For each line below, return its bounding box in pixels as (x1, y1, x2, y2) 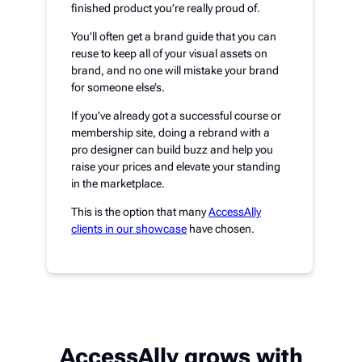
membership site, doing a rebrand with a (71, 125, 271, 139)
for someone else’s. (71, 80, 166, 94)
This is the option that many (71, 204, 209, 218)
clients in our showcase (71, 221, 187, 235)
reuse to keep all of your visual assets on (71, 46, 268, 60)
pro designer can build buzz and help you (71, 142, 274, 156)
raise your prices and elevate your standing (71, 159, 281, 173)
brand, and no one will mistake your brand (71, 63, 280, 77)
